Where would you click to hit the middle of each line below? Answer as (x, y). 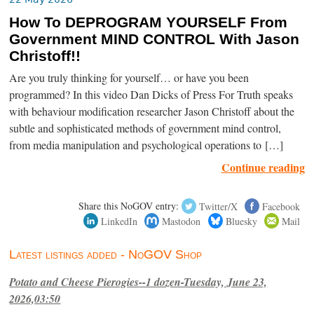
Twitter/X (218, 206)
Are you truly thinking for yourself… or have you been (129, 78)
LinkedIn (120, 221)
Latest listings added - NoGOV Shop (106, 255)
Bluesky (241, 221)
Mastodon (182, 221)
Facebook (281, 206)
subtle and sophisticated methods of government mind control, (145, 129)
